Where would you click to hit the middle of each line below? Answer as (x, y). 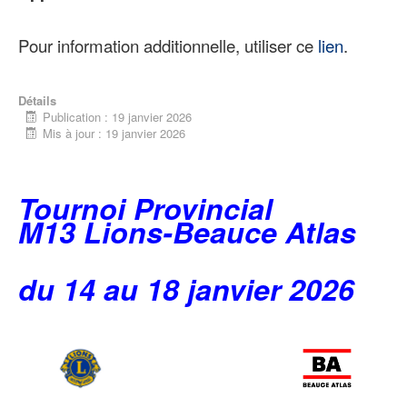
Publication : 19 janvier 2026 (115, 116)
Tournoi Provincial (145, 208)
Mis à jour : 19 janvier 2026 (112, 133)
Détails (37, 100)
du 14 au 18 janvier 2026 (186, 288)
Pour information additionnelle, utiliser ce (168, 45)
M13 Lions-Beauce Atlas (187, 231)
